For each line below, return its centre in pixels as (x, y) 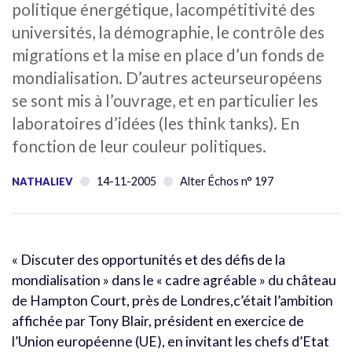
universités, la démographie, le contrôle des (168, 31)
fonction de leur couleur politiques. (139, 145)
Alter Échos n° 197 (227, 181)
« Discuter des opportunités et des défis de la (148, 259)
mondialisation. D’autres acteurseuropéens (167, 77)
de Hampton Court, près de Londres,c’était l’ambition (172, 300)
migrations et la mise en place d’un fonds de (168, 54)
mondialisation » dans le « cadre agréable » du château (174, 280)
